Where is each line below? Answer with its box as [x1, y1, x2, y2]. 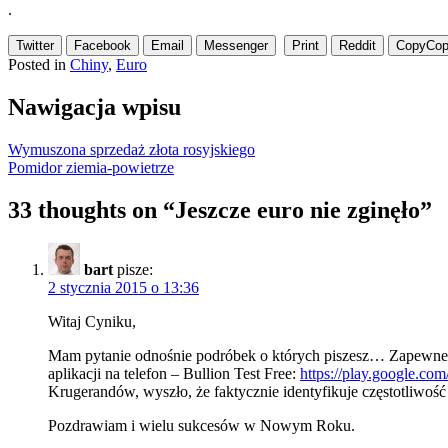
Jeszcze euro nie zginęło [175, 196, 420, 223]
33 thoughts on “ [8, 196, 175, 223]
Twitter [16, 37, 54, 53]
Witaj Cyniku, [48, 313, 136, 331]
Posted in [8, 55, 70, 73]
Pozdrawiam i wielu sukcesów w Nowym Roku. [48, 417, 355, 435]
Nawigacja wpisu [8, 93, 181, 120]
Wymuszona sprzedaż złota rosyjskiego [8, 140, 255, 158]
